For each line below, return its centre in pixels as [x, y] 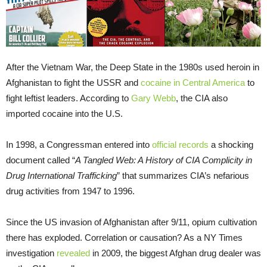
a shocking [231, 145]
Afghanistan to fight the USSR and [73, 83]
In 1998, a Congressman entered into [79, 145]
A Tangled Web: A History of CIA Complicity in [164, 160]
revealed [73, 253]
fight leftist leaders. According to [69, 98]
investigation [31, 253]
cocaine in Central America [193, 83]
